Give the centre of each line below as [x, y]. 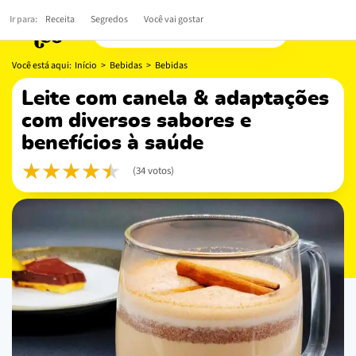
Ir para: [23, 19]
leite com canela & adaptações [27, 98]
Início [86, 65]
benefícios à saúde [112, 143]
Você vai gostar [174, 19]
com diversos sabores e [136, 120]
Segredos [109, 19]
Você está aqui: [43, 65]
